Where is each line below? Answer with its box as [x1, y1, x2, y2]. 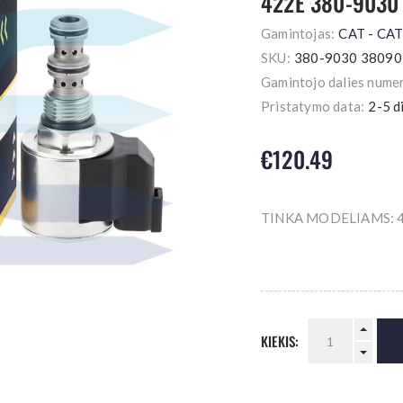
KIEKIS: [261, 331, 300, 351]
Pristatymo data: [261, 98, 365, 114]
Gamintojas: [261, 25, 336, 41]
